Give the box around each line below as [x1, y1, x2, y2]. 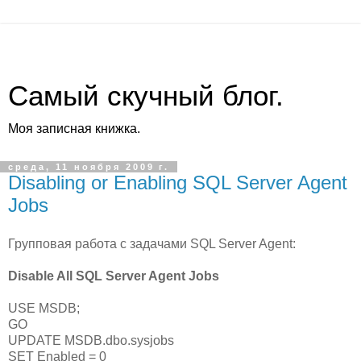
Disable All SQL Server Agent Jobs [8, 268, 219, 283]
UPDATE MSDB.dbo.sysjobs [8, 333, 174, 347]
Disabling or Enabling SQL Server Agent [8, 172, 347, 193]
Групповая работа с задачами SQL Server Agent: [8, 236, 296, 251]
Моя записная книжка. [8, 122, 140, 135]
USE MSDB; [8, 301, 80, 315]
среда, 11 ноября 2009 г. [8, 162, 169, 172]
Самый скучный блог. [8, 81, 284, 111]
